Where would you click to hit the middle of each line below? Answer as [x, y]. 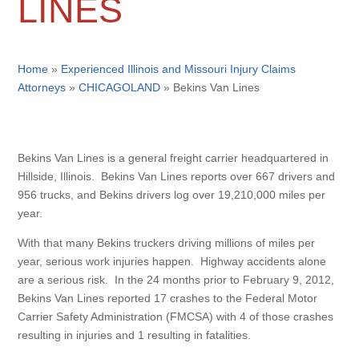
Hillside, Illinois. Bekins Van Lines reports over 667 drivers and [177, 176]
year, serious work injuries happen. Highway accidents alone [172, 261]
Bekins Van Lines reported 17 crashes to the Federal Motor [168, 298]
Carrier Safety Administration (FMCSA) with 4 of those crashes [176, 317]
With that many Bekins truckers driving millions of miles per [167, 243]
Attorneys [42, 87]
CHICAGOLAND [120, 87]
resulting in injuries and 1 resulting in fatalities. [135, 335]
